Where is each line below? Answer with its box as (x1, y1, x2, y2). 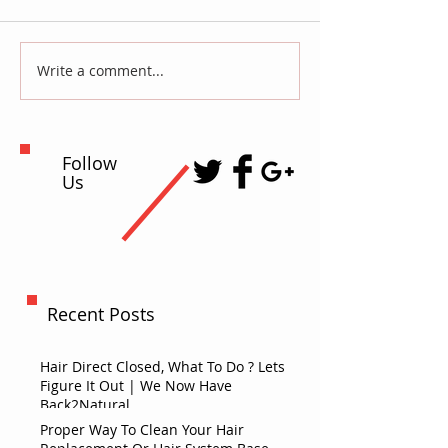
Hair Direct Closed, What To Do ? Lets (40, 356, 285, 376)
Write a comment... (37, 61, 164, 81)
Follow (62, 150, 117, 175)
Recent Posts (47, 301, 155, 326)
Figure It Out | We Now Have (40, 375, 232, 395)
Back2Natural (40, 394, 130, 414)
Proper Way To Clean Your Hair (40, 419, 244, 439)
